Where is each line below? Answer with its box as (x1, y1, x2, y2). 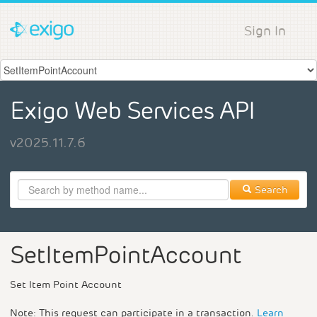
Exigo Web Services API (10, 97, 255, 126)
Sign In (244, 23, 286, 39)
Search (251, 183, 288, 196)
